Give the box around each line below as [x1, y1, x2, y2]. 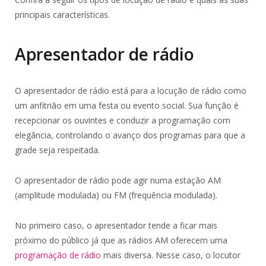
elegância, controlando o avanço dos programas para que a [15, 129, 245, 141]
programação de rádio [15, 249, 101, 261]
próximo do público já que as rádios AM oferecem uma [15, 235, 227, 246]
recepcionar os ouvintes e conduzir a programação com [15, 115, 230, 126]
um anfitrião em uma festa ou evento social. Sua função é [15, 100, 239, 112]
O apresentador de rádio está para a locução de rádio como [15, 85, 246, 97]
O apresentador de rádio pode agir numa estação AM [15, 175, 221, 186]
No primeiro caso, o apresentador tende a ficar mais [15, 220, 217, 232]
